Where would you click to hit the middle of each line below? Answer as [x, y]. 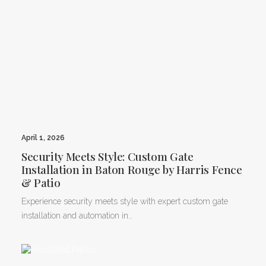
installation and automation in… [77, 215]
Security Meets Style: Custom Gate [107, 156]
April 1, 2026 [43, 137]
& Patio [41, 182]
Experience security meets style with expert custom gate [125, 201]
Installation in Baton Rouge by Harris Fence [132, 169]
